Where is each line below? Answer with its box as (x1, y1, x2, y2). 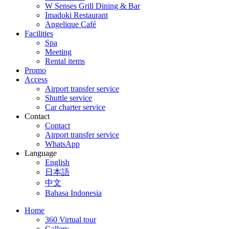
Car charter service (45, 103, 105, 111)
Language (25, 149, 57, 157)
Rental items (45, 57, 85, 65)
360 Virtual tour (45, 215, 96, 224)
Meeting (45, 48, 72, 56)
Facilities (25, 29, 53, 38)
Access (25, 75, 48, 84)
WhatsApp (45, 140, 80, 148)
